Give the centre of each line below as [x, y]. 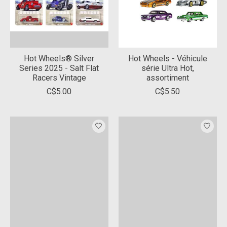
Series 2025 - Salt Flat [59, 68]
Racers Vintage [59, 78]
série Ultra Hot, [167, 68]
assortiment [167, 78]
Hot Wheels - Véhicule [167, 58]
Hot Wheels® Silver [59, 58]
